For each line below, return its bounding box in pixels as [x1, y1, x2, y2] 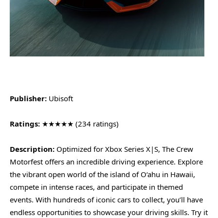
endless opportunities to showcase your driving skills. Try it [10, 207, 208, 217]
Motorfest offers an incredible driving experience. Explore [10, 156, 203, 166]
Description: [10, 144, 54, 154]
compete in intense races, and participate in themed [10, 182, 183, 192]
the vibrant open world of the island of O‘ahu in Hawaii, [10, 169, 195, 179]
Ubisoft [47, 93, 73, 103]
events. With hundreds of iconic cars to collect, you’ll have [10, 194, 203, 204]
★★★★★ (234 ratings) [40, 118, 119, 128]
